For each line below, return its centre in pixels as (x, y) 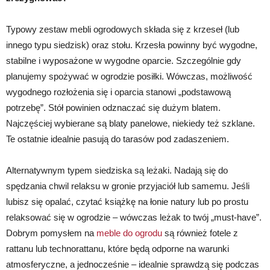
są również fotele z (200, 233)
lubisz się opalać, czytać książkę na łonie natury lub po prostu (127, 201)
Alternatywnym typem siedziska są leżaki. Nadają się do (117, 170)
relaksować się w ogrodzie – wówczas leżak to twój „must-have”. (134, 217)
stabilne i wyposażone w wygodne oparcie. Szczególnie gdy (124, 60)
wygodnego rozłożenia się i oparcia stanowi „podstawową (118, 92)
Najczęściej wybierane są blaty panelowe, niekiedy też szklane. (130, 123)
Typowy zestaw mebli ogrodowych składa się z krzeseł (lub (123, 29)
